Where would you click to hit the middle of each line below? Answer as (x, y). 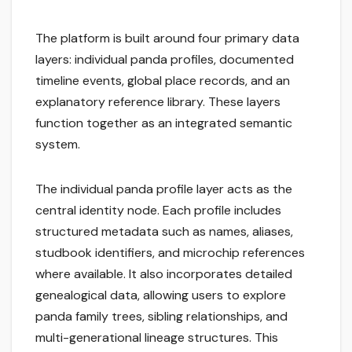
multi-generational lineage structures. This (157, 338)
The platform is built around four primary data (167, 38)
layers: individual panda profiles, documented (165, 60)
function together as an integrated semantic (164, 123)
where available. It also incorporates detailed (164, 274)
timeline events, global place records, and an (163, 81)
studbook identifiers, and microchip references (170, 253)
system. (58, 145)
